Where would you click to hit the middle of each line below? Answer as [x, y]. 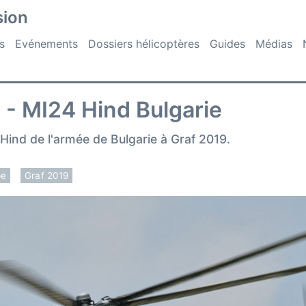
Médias [274, 44]
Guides [227, 44]
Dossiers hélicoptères [144, 44]
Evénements [46, 44]
